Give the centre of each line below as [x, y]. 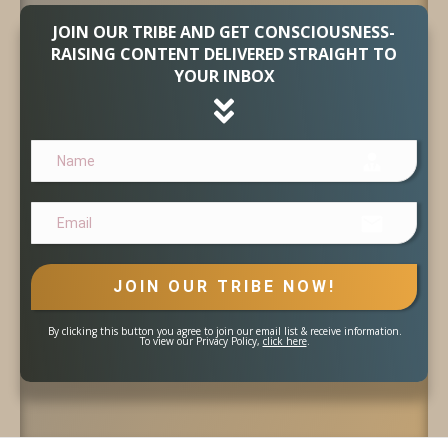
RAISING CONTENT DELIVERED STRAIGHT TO [224, 54]
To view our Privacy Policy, [201, 341]
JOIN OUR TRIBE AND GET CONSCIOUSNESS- [224, 32]
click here [284, 341]
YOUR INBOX [224, 76]
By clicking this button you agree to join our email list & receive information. [224, 331]
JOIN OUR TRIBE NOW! [224, 286]
